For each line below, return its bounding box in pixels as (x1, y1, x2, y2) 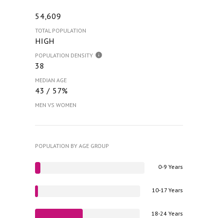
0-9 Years (158, 163, 183, 170)
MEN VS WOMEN (35, 101, 76, 109)
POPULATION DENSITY (35, 51, 93, 59)
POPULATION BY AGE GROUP (35, 142, 109, 149)
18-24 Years (151, 209, 183, 217)
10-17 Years (152, 186, 183, 194)
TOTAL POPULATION (35, 26, 86, 34)
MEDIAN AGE (35, 76, 67, 84)
